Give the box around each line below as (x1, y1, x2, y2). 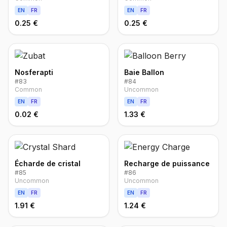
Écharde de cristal (15, 159, 81, 168)
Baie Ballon (124, 68, 164, 77)
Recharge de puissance (124, 159, 210, 168)
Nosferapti (15, 68, 53, 77)
